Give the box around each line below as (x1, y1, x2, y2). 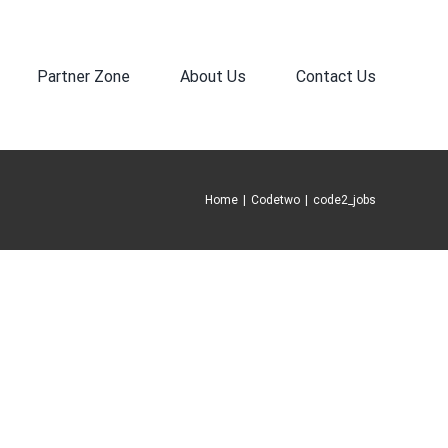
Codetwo (251, 193, 300, 207)
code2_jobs (313, 193, 376, 207)
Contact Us (296, 66, 376, 86)
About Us (180, 66, 246, 86)
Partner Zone (37, 66, 130, 86)
